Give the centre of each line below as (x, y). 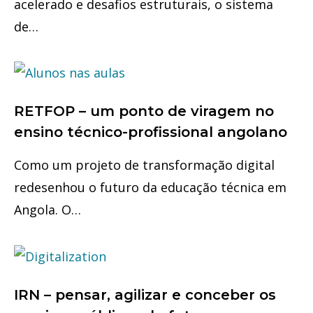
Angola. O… (48, 210)
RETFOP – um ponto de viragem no (144, 111)
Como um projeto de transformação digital (144, 165)
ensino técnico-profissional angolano (151, 132)
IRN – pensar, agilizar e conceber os (145, 294)
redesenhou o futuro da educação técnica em (150, 188)
